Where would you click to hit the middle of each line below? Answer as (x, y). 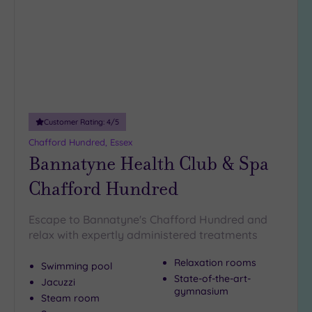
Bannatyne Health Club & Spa (149, 164)
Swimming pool (77, 266)
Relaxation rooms (215, 263)
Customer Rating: (75, 122)
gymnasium (201, 291)
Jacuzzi (58, 282)
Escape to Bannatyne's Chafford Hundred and (148, 220)
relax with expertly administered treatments (143, 235)
